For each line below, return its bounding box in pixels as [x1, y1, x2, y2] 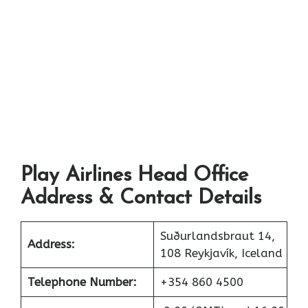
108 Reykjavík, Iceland [159, 246, 283, 261]
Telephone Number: [27, 275, 137, 289]
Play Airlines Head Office [21, 165, 248, 187]
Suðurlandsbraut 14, [159, 229, 275, 243]
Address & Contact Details [21, 188, 261, 210]
